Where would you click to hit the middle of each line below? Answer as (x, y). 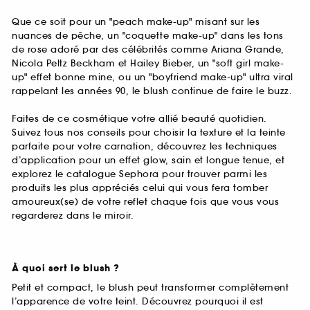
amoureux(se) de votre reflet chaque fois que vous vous (145, 201)
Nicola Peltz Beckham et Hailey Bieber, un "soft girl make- (148, 64)
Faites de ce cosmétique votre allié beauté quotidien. (139, 118)
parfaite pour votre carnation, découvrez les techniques (145, 146)
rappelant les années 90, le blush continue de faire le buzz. (152, 91)
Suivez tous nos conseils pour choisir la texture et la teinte (149, 132)
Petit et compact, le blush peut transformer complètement (150, 287)
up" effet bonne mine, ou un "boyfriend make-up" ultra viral (153, 77)
